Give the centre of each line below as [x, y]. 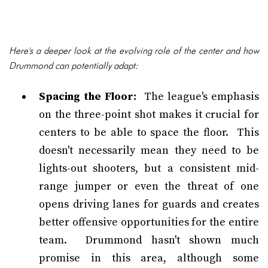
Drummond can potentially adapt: [74, 66]
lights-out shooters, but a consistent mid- [149, 168]
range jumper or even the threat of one [149, 186]
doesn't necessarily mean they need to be [149, 150]
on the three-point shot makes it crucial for [149, 115]
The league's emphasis [198, 97]
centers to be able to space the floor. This [149, 133]
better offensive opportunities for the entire [149, 222]
